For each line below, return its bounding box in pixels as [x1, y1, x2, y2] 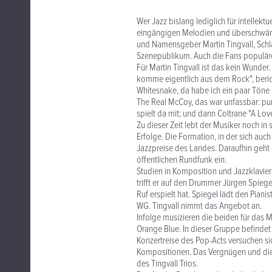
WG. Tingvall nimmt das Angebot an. [137, 200, 262, 213]
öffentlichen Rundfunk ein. [137, 154, 226, 167]
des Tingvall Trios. [137, 257, 198, 271]
